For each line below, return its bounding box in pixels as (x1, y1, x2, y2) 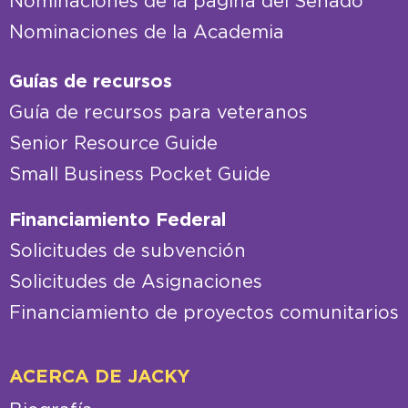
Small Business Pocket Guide (9, 166, 270, 185)
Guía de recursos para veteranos (9, 104, 308, 123)
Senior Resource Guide (9, 135, 218, 154)
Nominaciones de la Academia (9, 24, 284, 43)
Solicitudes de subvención (9, 242, 246, 261)
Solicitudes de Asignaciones (9, 273, 262, 292)
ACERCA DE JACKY (9, 368, 190, 387)
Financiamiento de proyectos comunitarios (9, 304, 399, 323)
